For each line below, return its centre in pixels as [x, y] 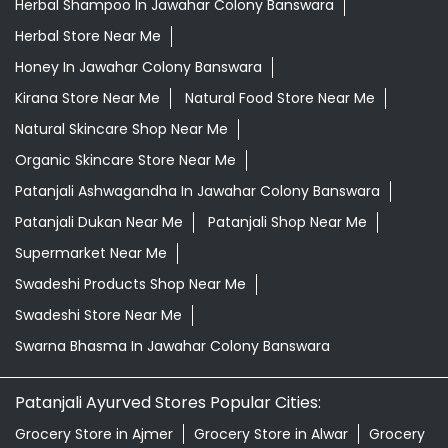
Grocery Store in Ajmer [94, 433]
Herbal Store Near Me [88, 35]
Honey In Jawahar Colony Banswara [138, 66]
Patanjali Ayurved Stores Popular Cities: [168, 402]
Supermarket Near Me [91, 252]
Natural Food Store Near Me [280, 97]
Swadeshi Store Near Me [98, 314]
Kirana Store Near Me [87, 97]
